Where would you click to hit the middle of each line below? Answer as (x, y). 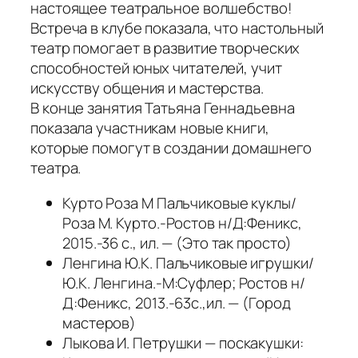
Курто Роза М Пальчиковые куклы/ (179, 203)
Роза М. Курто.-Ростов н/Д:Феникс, (182, 223)
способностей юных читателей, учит (156, 68)
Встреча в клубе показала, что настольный (177, 28)
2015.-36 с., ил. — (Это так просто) (177, 243)
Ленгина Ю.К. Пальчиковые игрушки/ (188, 263)
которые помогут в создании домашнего (171, 148)
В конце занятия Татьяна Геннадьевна (163, 108)
